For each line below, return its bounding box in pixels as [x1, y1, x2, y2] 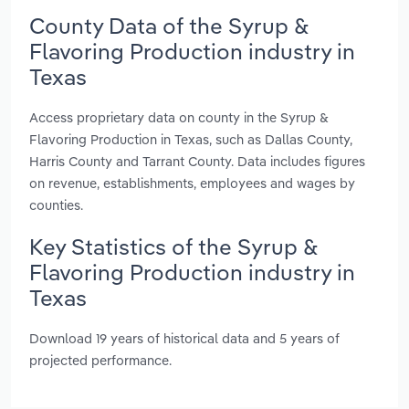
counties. [29, 195, 83, 214]
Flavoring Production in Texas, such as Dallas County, [29, 130, 352, 148]
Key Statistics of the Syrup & [29, 232, 318, 260]
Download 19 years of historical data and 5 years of [29, 330, 340, 348]
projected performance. [29, 351, 172, 370]
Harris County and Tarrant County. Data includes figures [29, 152, 365, 170]
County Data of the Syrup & [29, 11, 309, 39]
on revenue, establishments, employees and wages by [29, 173, 355, 192]
